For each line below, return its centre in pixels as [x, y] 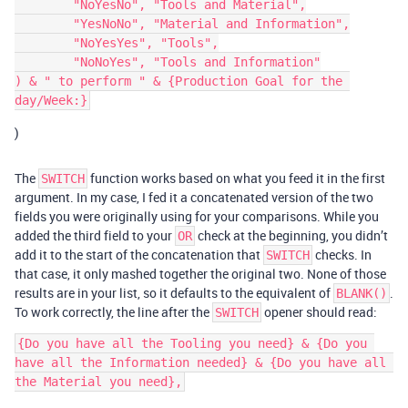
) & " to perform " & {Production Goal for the [178, 81]
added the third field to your [95, 235]
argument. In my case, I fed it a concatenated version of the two [194, 197]
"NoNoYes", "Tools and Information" [44, 62]
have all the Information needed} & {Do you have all [200, 362]
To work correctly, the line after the [113, 312]
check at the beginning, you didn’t [291, 235]
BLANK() [362, 293]
